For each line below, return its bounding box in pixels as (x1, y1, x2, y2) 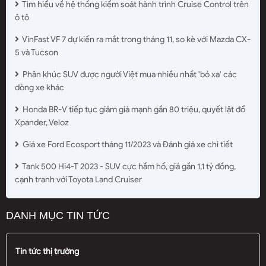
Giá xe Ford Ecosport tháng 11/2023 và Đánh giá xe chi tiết (21, 139, 233, 150)
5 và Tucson (15, 47, 58, 58)
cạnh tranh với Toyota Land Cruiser (15, 174, 142, 185)
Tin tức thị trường (15, 246, 79, 256)
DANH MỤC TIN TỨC (6, 209, 110, 221)
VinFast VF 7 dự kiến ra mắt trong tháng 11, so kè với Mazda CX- (21, 34, 251, 45)
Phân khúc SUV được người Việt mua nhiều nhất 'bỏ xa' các (21, 69, 237, 80)
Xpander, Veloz (15, 117, 69, 128)
